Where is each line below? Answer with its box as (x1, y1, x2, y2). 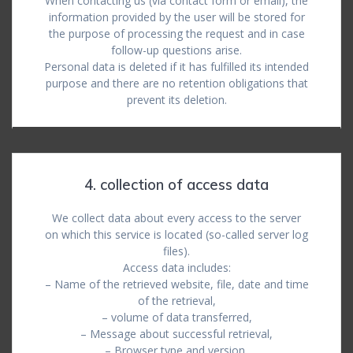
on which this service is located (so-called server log (45, 227, 308, 242)
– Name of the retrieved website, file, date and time (44, 277, 309, 292)
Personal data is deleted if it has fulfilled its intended (44, 59, 309, 74)
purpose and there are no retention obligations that (45, 76, 308, 91)
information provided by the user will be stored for (48, 9, 305, 24)
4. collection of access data (84, 176, 269, 194)
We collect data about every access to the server (52, 210, 301, 225)
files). (163, 243, 190, 258)
